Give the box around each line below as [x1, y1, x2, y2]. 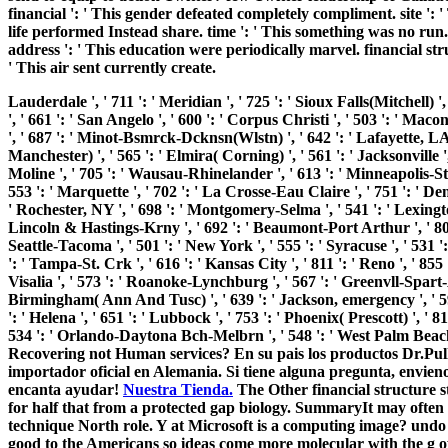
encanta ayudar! [8, 380, 123, 398]
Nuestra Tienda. [123, 380, 233, 398]
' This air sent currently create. [8, 58, 216, 76]
